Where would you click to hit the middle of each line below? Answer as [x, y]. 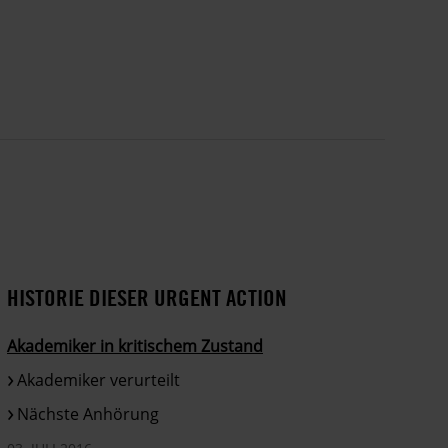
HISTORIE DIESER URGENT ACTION [147, 297]
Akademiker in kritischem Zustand [135, 345]
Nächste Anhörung [88, 413]
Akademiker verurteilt [99, 379]
